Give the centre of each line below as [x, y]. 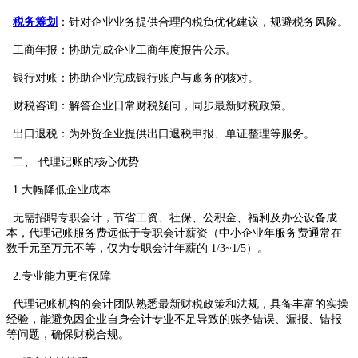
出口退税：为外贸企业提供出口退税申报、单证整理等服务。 [161, 133]
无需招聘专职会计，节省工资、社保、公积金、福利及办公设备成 [172, 217]
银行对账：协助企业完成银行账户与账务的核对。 [133, 78]
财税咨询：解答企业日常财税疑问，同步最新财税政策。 [149, 105]
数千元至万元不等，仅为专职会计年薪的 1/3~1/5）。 [137, 248]
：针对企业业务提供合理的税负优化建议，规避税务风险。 [203, 22]
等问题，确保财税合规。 [68, 334]
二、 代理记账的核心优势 [73, 161]
